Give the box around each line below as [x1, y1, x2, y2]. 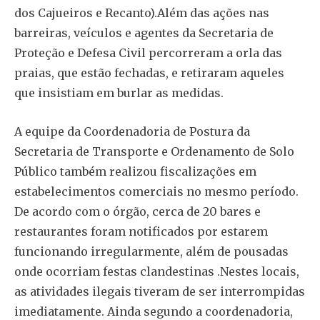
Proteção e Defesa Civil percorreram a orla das [14, 46, 282, 61]
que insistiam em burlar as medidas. [14, 86, 224, 101]
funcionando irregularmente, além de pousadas [14, 244, 289, 259]
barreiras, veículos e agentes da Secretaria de [14, 26, 274, 41]
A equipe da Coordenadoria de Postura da [14, 124, 250, 139]
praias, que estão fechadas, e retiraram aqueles [14, 66, 284, 81]
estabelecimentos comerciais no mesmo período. [14, 184, 299, 199]
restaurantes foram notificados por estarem [14, 224, 268, 239]
